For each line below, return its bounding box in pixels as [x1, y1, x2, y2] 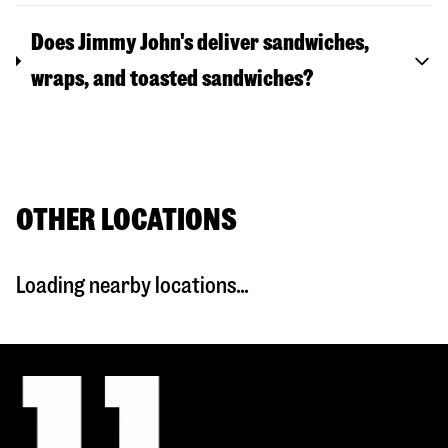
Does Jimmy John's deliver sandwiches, [30, 31, 369, 55]
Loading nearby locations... [16, 274, 249, 298]
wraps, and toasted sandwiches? [30, 67, 313, 91]
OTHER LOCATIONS [16, 204, 237, 236]
